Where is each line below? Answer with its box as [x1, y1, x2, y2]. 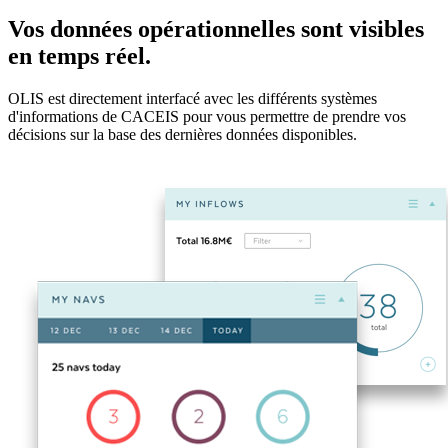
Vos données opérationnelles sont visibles [8, 16, 424, 43]
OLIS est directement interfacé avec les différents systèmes [8, 90, 377, 108]
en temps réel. [8, 43, 151, 70]
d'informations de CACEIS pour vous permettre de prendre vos [8, 108, 406, 126]
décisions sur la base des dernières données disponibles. [8, 126, 357, 144]
